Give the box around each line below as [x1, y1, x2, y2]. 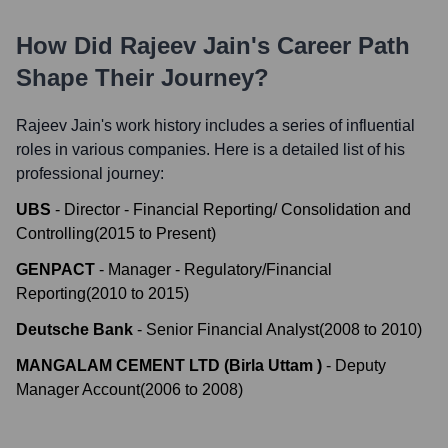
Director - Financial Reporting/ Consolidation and [64, 201, 411, 218]
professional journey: [16, 165, 164, 182]
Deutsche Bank [16, 321, 133, 338]
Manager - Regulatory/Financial [108, 261, 332, 278]
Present [156, 225, 211, 242]
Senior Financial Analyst [146, 321, 319, 338]
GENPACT [16, 261, 95, 278]
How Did [16, 32, 120, 59]
